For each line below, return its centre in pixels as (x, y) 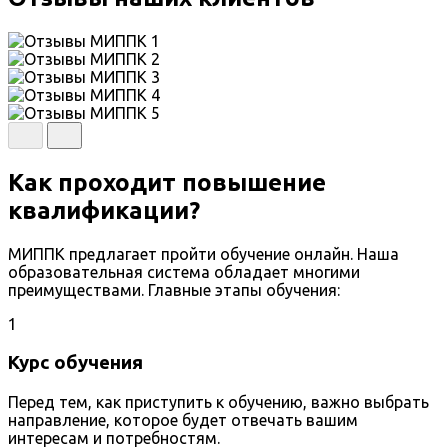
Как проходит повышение (167, 183)
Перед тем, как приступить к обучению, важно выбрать (218, 401)
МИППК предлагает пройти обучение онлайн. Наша (203, 254)
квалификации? (104, 211)
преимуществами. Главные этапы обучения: (174, 290)
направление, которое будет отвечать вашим (183, 419)
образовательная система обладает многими (184, 272)
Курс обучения (75, 362)
